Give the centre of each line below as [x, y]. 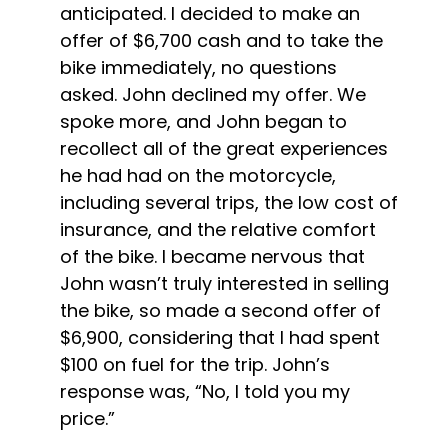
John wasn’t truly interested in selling [224, 283]
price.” [87, 418]
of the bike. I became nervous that [212, 256]
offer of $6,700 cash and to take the [221, 40]
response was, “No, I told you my [205, 391]
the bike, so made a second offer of [220, 310]
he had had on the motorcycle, [198, 175]
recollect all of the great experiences [224, 148]
